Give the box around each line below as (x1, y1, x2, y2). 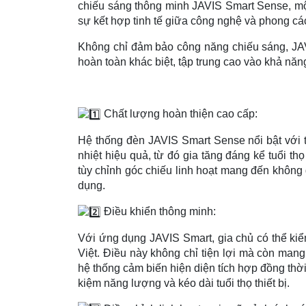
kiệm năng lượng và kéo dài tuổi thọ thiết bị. (78, 277, 290, 289)
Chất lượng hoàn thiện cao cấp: (101, 108, 258, 120)
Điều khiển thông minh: (101, 205, 216, 217)
